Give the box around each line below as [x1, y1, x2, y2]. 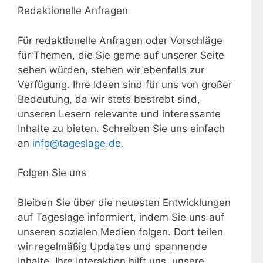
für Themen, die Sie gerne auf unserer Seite [18, 49, 224, 61]
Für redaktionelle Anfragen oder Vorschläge [18, 34, 222, 46]
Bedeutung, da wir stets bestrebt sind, [18, 93, 200, 105]
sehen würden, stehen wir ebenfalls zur [18, 63, 204, 76]
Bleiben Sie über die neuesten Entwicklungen [18, 196, 231, 208]
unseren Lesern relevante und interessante [18, 107, 221, 120]
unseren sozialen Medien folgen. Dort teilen [18, 225, 223, 238]
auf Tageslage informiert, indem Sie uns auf [18, 211, 224, 223]
